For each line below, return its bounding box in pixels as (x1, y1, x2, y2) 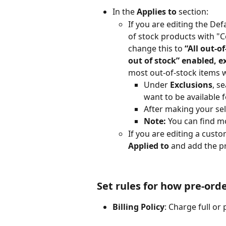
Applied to (128, 140, 169, 151)
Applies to (137, 6, 177, 18)
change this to (128, 42, 185, 54)
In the (112, 6, 137, 18)
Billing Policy (112, 201, 164, 212)
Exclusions (170, 79, 212, 90)
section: (177, 6, 208, 18)
